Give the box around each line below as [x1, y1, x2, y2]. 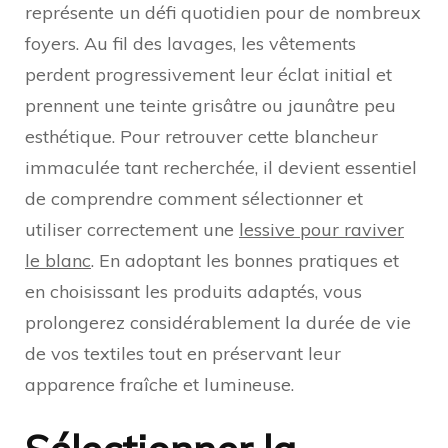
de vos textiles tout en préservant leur [25, 341, 341, 365]
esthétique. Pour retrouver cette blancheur [25, 124, 378, 148]
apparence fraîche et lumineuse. [25, 372, 294, 396]
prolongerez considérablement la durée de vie [25, 310, 411, 334]
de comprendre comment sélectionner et [25, 186, 363, 210]
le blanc [25, 248, 91, 272]
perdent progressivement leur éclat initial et [25, 62, 392, 86]
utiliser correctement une [25, 217, 239, 241]
